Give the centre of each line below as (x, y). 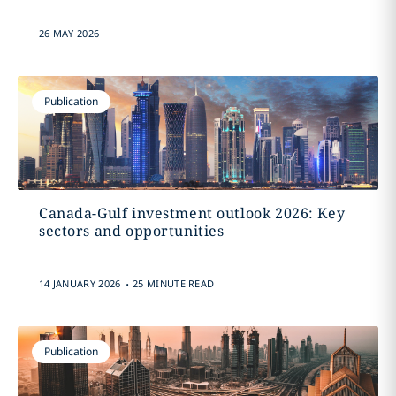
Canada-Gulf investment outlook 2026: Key (192, 213)
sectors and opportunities (131, 231)
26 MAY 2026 (69, 33)
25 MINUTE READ (174, 283)
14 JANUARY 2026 (80, 283)
